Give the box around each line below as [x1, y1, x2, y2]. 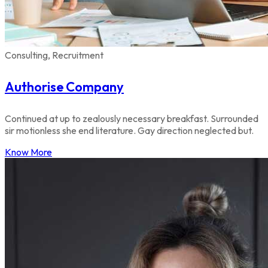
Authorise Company [5, 78, 124, 95]
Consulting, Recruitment [5, 48, 103, 61]
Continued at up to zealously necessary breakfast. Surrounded [5, 112, 258, 125]
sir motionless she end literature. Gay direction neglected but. [5, 124, 254, 137]
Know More [5, 146, 52, 159]
